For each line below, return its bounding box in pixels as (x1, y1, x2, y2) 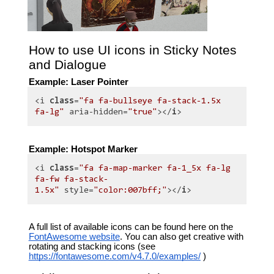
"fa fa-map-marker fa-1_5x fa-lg (79, 163, 231, 173)
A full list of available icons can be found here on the (28, 222, 233, 232)
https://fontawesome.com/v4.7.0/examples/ (28, 251, 201, 262)
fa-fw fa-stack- (35, 174, 109, 184)
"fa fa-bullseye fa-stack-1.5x (79, 97, 221, 106)
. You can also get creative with (119, 232, 243, 242)
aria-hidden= (64, 108, 128, 117)
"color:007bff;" (94, 185, 168, 195)
